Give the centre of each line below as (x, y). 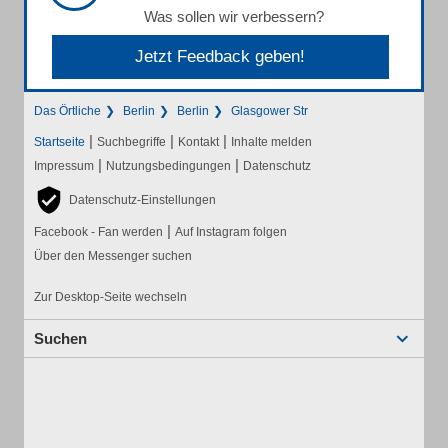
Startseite (59, 142)
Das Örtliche (67, 111)
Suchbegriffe (131, 142)
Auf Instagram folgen (231, 232)
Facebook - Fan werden (98, 232)
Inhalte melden (271, 142)
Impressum (64, 166)
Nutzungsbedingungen (168, 166)
